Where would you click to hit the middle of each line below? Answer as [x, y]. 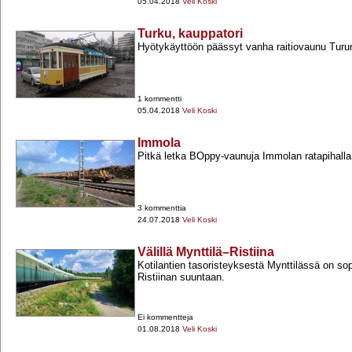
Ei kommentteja [165, 317]
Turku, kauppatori [190, 34]
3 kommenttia [162, 208]
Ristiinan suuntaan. [181, 277]
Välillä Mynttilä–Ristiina [206, 252]
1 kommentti [159, 99]
